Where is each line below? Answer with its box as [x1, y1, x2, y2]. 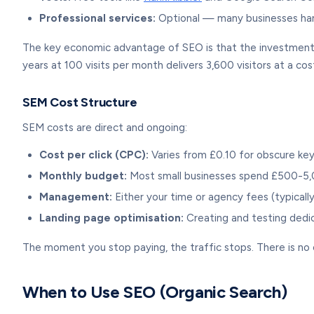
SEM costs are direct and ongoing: [22, 121, 187, 134]
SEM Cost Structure [22, 95, 137, 110]
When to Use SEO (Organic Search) [22, 282, 287, 302]
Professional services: [39, 12, 156, 25]
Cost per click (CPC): [39, 149, 149, 161]
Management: [39, 191, 112, 203]
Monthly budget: [39, 170, 127, 182]
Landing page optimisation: [39, 212, 184, 224]
